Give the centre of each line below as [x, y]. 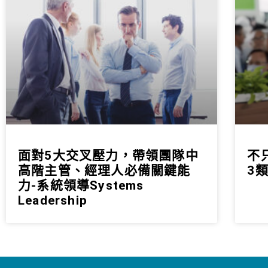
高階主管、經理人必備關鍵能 [104, 170]
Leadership [53, 200]
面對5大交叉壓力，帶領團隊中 [108, 155]
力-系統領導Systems [81, 185]
